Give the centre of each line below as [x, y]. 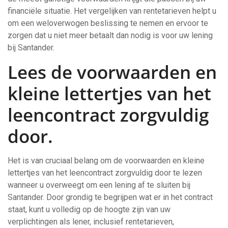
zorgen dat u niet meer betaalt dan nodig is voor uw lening [110, 35]
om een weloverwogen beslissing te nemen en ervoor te [108, 23]
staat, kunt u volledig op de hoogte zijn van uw [89, 209]
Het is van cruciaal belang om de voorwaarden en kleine [106, 161]
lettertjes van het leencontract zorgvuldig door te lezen [105, 173]
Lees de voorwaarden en [112, 72]
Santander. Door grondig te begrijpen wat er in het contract [110, 197]
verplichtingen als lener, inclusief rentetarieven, [91, 222]
